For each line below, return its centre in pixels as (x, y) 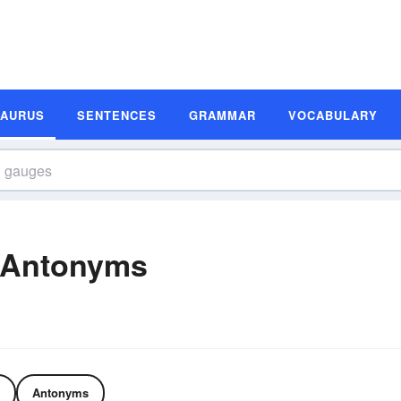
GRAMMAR (222, 115)
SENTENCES (117, 115)
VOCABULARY (333, 115)
